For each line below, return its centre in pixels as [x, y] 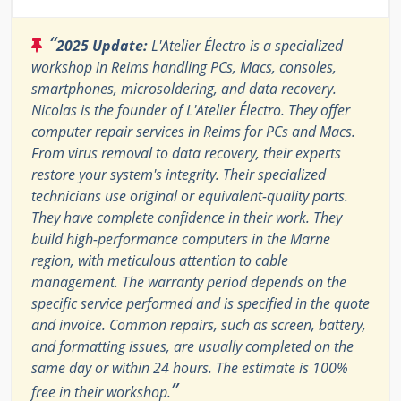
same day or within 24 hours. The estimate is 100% [190, 367]
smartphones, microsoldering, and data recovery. [184, 88]
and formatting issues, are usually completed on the [192, 346]
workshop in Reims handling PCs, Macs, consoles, [184, 67]
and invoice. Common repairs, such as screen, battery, [199, 324]
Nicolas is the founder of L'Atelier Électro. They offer [191, 110]
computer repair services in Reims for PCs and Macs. [193, 131]
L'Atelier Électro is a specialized [245, 45]
